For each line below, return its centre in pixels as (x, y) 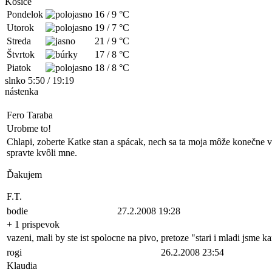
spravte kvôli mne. (42, 153)
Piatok (19, 68)
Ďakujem (24, 175)
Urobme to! (29, 128)
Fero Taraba (30, 115)
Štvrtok (21, 54)
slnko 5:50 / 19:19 (39, 80)
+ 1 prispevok (33, 224)
